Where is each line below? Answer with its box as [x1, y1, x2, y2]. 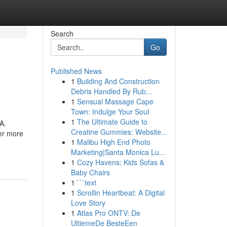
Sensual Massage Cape [77, 96, 154, 106]
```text [77, 177, 96, 187]
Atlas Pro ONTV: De [77, 208, 140, 218]
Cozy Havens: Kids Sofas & [77, 157, 164, 167]
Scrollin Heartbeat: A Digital [77, 187, 165, 198]
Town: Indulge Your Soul [70, 106, 149, 117]
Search [50, 28, 73, 39]
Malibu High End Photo [77, 137, 150, 147]
